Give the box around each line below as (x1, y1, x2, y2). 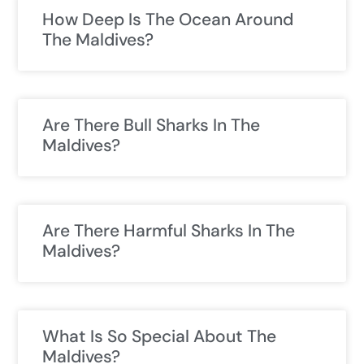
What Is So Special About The (42, 325, 276, 349)
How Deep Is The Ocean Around (42, 8, 293, 32)
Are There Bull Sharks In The (42, 114, 260, 137)
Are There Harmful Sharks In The (42, 219, 295, 243)
